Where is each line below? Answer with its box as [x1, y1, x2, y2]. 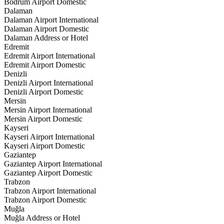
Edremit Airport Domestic [4, 60, 85, 69]
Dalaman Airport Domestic [4, 24, 89, 33]
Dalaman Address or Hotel [4, 33, 88, 42]
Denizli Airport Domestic [4, 87, 83, 96]
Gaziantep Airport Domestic [4, 168, 92, 177]
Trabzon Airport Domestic [4, 195, 86, 204]
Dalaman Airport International [4, 15, 98, 24]
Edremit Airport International [4, 51, 95, 60]
